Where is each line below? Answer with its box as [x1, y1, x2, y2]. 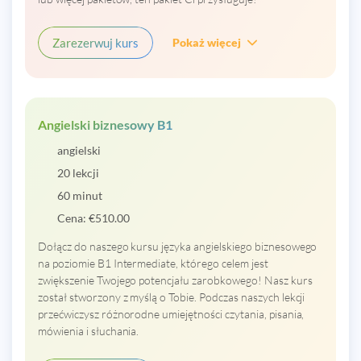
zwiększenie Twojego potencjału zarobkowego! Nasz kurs [38, 272, 313, 287]
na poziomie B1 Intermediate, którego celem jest [38, 255, 268, 270]
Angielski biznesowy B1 [38, 116, 172, 132]
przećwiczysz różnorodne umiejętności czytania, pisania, [38, 306, 305, 321]
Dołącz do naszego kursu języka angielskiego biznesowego [38, 239, 317, 253]
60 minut [57, 188, 102, 202]
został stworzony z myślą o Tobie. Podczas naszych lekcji [38, 289, 305, 304]
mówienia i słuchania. [38, 323, 139, 338]
